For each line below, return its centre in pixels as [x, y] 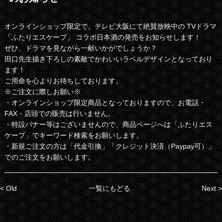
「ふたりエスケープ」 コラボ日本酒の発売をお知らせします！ [102, 37]
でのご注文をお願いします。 [49, 157]
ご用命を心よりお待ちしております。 [63, 81]
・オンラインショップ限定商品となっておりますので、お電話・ [105, 103]
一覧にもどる [109, 189]
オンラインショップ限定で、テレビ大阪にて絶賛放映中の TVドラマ [110, 27]
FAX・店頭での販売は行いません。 [59, 114]
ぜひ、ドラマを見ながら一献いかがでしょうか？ [81, 48]
